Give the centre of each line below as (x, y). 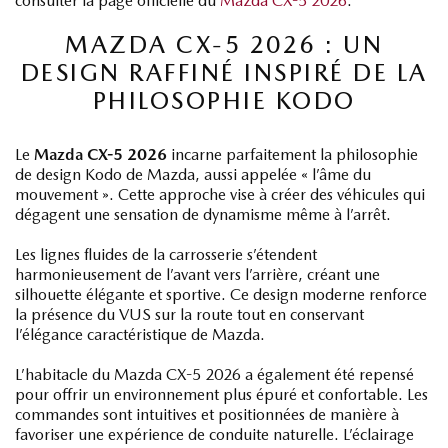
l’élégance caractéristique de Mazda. (140, 334)
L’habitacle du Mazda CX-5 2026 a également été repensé (214, 374)
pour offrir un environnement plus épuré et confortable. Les (221, 394)
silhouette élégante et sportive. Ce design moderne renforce (221, 294)
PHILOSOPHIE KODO (224, 100)
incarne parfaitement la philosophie (292, 154)
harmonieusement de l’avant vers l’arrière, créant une (197, 274)
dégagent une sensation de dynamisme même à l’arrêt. (203, 214)
